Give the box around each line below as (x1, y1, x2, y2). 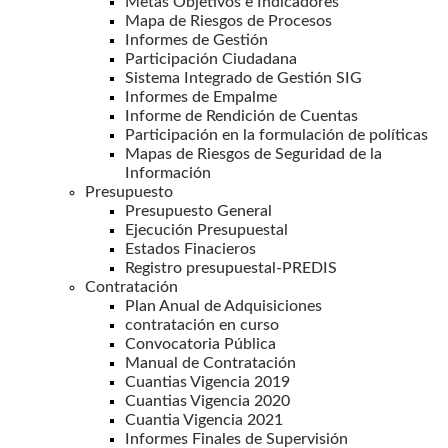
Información (125, 164, 211, 181)
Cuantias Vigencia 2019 (125, 373, 290, 390)
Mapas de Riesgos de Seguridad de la (125, 145, 382, 162)
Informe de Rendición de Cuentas (125, 107, 358, 124)
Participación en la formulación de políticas (125, 126, 428, 143)
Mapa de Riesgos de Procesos (125, 12, 332, 29)
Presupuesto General (125, 202, 272, 219)
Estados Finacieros (125, 240, 256, 257)
